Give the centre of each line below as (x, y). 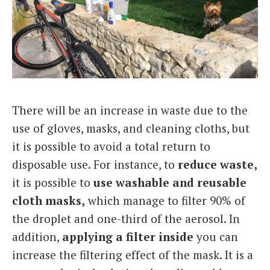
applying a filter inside (128, 237)
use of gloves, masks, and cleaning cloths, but (131, 128)
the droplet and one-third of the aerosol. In (126, 219)
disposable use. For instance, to (95, 165)
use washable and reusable (170, 183)
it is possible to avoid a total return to (111, 146)
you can (216, 237)
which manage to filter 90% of (165, 201)
